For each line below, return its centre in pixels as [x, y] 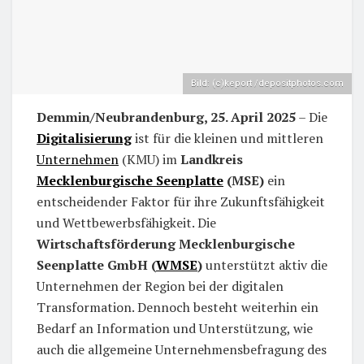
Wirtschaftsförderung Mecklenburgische [166, 243]
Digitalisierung [84, 138]
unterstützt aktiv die [265, 264]
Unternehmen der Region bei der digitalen [160, 286]
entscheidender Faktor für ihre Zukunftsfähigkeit [181, 201]
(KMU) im [149, 159]
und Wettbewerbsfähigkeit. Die [126, 222]
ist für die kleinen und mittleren [227, 138]
